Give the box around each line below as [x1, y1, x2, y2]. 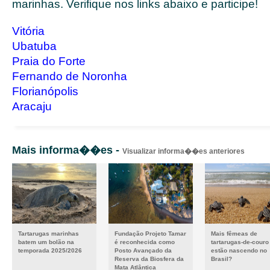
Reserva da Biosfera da [115, 256, 184, 262]
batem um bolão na [18, 239, 74, 245]
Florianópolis [12, 85, 78, 98]
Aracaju [12, 100, 52, 113]
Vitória [12, 25, 45, 37]
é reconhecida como [115, 239, 175, 245]
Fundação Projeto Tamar [115, 230, 186, 237]
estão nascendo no [211, 247, 267, 254]
